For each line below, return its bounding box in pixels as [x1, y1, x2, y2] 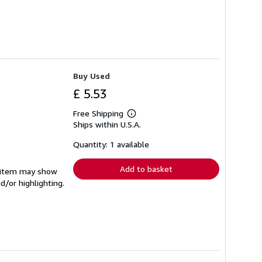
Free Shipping [73, 108, 123, 118]
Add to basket [120, 163, 173, 174]
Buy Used [73, 70, 110, 81]
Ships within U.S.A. [73, 119, 141, 129]
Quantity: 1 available [73, 139, 149, 149]
